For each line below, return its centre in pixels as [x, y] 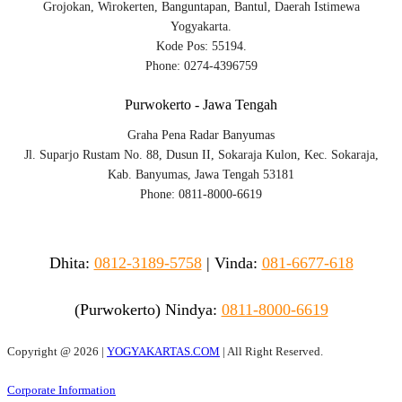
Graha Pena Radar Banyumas [201, 135]
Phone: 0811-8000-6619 [201, 194]
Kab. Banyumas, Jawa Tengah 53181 [201, 174]
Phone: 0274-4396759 [201, 66]
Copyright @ [40, 352]
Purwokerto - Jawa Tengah [201, 104]
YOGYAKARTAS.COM [163, 352]
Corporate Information [61, 390]
